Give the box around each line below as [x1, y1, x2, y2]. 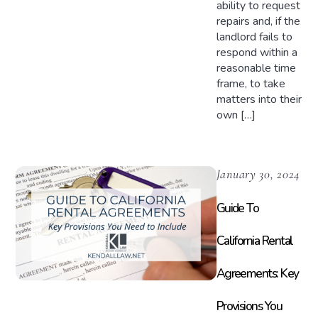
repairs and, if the [216, 13, 300, 30]
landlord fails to [216, 29, 292, 45]
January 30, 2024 [216, 165, 301, 182]
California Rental [216, 232, 293, 250]
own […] [216, 107, 256, 124]
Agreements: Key [216, 265, 299, 283]
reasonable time [216, 60, 296, 77]
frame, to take [216, 76, 285, 92]
